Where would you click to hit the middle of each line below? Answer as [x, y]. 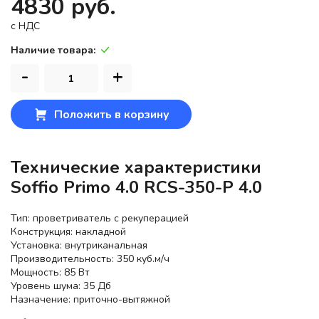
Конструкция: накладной [68, 232]
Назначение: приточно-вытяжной [90, 300]
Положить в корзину [112, 115]
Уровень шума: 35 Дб [61, 286]
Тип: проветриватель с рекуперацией [100, 219]
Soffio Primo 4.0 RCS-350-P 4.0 [136, 188]
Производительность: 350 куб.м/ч [90, 259]
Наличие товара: [53, 51]
